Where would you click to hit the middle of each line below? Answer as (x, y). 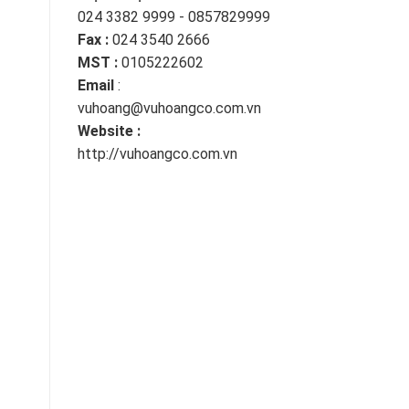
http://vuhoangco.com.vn (157, 154)
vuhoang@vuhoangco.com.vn (169, 109)
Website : (109, 131)
